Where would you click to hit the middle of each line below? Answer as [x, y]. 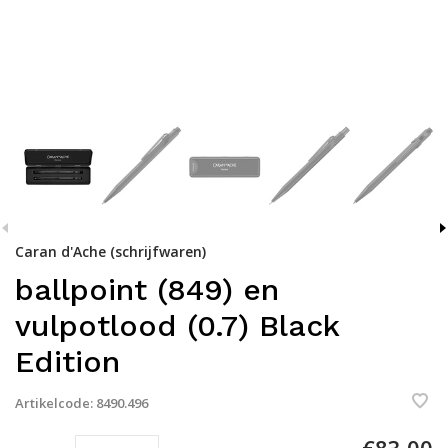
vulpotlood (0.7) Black [177, 326]
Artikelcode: [54, 403]
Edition [67, 362]
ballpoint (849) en [147, 290]
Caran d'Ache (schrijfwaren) [110, 252]
